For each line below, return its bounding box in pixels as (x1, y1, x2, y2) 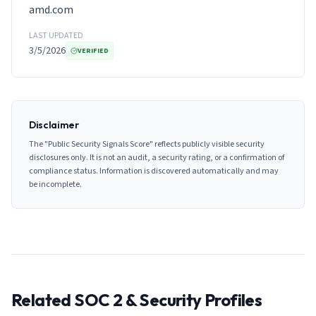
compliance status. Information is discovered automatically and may (29, 165, 279, 177)
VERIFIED (78, 46, 109, 56)
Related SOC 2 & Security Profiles (11, 289, 262, 310)
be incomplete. (29, 178, 82, 190)
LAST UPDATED (29, 30, 83, 42)
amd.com (29, 2, 73, 18)
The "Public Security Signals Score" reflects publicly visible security (29, 138, 265, 150)
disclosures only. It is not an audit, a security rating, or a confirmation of (29, 152, 284, 164)
